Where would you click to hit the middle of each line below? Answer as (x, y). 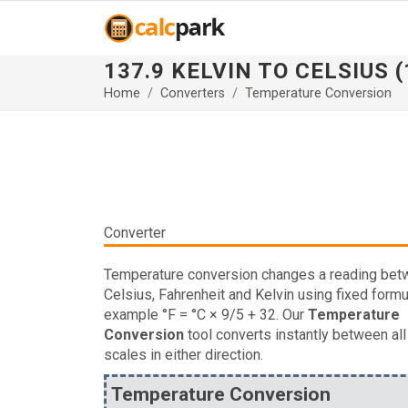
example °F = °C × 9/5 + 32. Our (206, 315)
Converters (193, 93)
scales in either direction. (184, 355)
